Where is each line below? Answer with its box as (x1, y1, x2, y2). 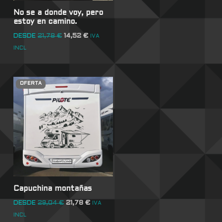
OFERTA (19, 81, 42, 86)
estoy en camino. (13, 18, 77, 26)
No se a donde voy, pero (13, 9, 103, 17)
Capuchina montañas (13, 185, 92, 192)
